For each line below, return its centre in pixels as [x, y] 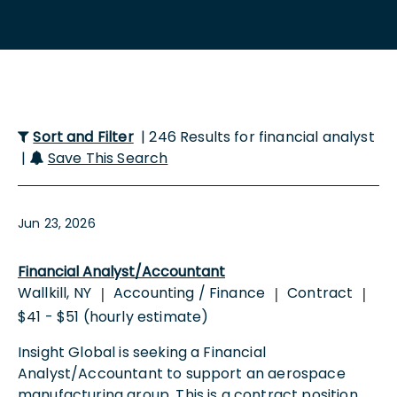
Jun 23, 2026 [57, 223]
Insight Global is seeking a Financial [142, 352]
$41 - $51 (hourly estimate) [113, 316]
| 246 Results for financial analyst [256, 136]
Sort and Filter [83, 136]
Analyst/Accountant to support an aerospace [182, 373]
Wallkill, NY [54, 292]
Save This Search [108, 158]
